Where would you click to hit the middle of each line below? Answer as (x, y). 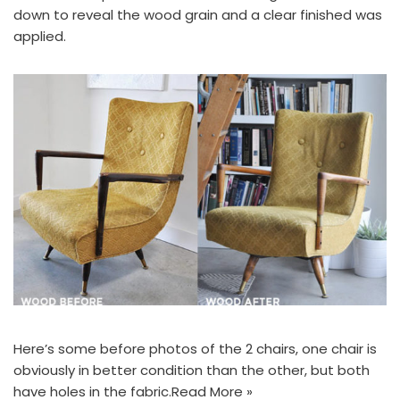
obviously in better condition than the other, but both (192, 371)
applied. (40, 37)
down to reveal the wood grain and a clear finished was (198, 15)
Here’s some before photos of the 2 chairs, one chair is (195, 349)
